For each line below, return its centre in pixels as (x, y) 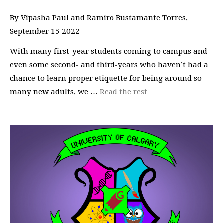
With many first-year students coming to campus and (109, 51)
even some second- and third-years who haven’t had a (109, 64)
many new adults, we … (55, 91)
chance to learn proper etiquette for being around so (106, 78)
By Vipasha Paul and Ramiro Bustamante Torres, (99, 18)
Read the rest (123, 91)
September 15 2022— (49, 31)
